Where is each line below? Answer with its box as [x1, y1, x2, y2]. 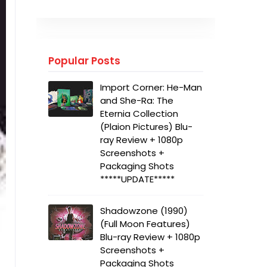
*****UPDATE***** [100, 173, 175, 185]
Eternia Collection [100, 107, 178, 120]
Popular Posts [48, 54, 120, 68]
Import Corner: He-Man [100, 81, 202, 94]
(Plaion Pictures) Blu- [100, 120, 193, 133]
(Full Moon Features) [100, 218, 190, 230]
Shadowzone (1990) [100, 204, 188, 217]
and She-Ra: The [100, 94, 173, 107]
